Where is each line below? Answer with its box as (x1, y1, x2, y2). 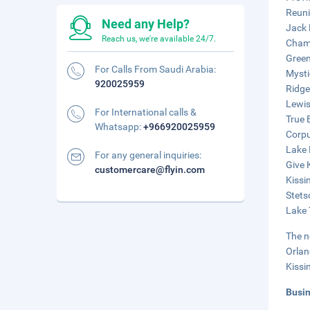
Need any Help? (102, 17, 190, 31)
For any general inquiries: (95, 149, 201, 161)
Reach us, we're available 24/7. (102, 34, 216, 44)
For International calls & (95, 107, 197, 118)
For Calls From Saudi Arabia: (95, 64, 216, 75)
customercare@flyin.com (95, 164, 205, 175)
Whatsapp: (95, 121, 143, 132)
